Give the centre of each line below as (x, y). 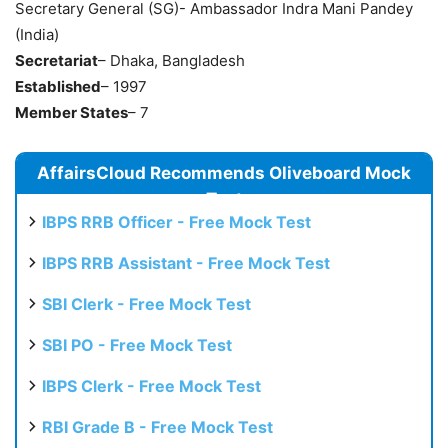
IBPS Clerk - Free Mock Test (151, 386)
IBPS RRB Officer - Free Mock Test (176, 222)
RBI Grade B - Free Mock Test (157, 427)
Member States (71, 113)
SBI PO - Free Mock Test (137, 345)
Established (58, 87)
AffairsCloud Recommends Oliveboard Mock (224, 173)
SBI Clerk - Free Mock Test (146, 304)
